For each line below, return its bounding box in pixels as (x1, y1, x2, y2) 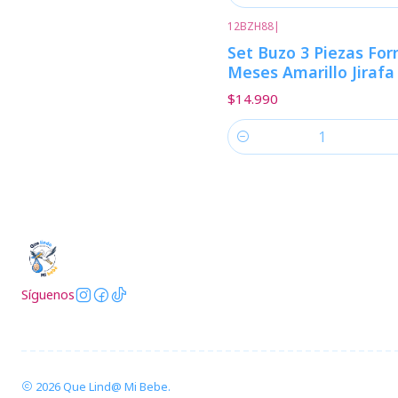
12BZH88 (227, 18, 274, 34)
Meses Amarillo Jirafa (227, 60, 394, 83)
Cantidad (227, 138, 281, 155)
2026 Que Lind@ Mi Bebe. (33, 378, 171, 395)
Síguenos (21, 286, 75, 303)
